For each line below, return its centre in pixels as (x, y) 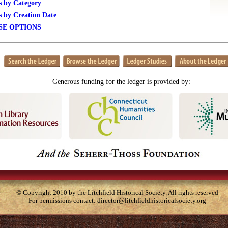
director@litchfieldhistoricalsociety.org (152, 201)
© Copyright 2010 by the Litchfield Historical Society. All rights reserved (117, 193)
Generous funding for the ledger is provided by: (121, 82)
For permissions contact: (63, 201)
